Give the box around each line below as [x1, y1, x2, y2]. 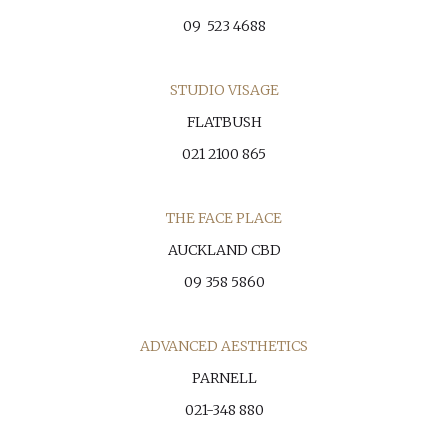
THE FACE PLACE [166, 209, 282, 227]
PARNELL [191, 369, 257, 387]
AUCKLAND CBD [167, 241, 281, 259]
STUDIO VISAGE [169, 81, 279, 99]
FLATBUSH [186, 113, 262, 131]
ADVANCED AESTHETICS [140, 337, 308, 355]
